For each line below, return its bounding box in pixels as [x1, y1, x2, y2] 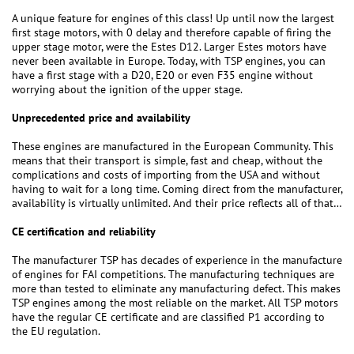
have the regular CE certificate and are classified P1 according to [12, 310, 325, 325]
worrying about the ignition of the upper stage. [12, 82, 243, 97]
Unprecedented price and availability [12, 111, 190, 126]
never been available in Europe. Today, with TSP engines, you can [12, 54, 326, 69]
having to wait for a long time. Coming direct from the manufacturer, [12, 182, 342, 197]
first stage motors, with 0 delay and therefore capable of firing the [12, 25, 331, 40]
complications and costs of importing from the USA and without [12, 168, 320, 183]
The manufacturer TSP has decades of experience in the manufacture [12, 253, 342, 268]
